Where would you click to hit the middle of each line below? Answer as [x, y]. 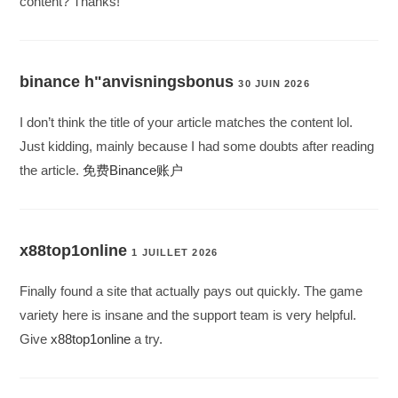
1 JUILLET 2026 [175, 253]
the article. [52, 171]
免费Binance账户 [133, 171]
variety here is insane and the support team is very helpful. [188, 315]
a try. [147, 339]
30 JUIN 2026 [274, 84]
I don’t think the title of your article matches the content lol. [187, 123]
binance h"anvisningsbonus [127, 82]
